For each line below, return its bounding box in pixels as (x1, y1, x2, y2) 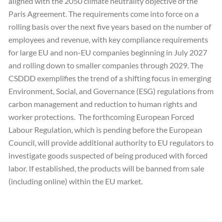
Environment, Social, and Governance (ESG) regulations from (8, 86, 214, 96)
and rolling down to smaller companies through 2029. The (8, 60, 203, 70)
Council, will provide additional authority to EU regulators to (8, 137, 214, 147)
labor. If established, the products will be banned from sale (8, 163, 204, 173)
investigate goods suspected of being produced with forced (8, 150, 208, 160)
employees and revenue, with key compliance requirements (8, 34, 208, 44)
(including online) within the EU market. (8, 176, 143, 186)
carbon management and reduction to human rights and (8, 99, 197, 109)
